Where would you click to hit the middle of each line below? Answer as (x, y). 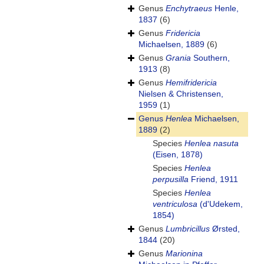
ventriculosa (175, 204)
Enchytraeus (189, 9)
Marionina (184, 254)
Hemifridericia (191, 83)
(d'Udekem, (220, 204)
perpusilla (171, 179)
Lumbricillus (188, 229)
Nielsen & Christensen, (181, 94)
